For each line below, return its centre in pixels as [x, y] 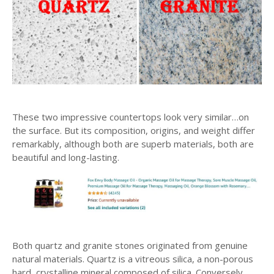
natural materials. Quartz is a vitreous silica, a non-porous [133, 258]
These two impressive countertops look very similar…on [131, 117]
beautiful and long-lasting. [66, 157]
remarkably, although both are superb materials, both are [133, 143]
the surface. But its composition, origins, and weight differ [134, 130]
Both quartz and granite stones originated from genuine [130, 245]
